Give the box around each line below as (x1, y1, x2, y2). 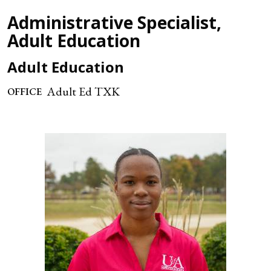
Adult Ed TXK (47, 83, 120, 99)
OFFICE (7, 85, 42, 98)
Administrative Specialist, (7, 11, 221, 34)
